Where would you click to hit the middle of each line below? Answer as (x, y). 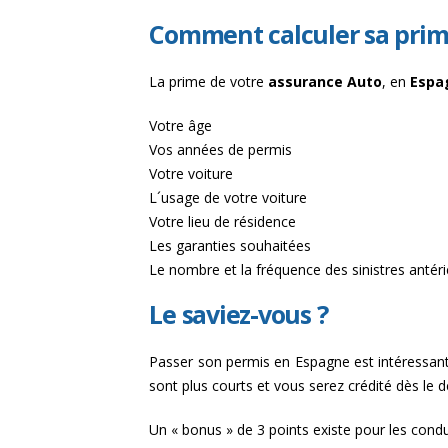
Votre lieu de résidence (223, 221)
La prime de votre (209, 81)
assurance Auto (325, 81)
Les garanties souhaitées (230, 245)
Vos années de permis (221, 149)
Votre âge (181, 125)
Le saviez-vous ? (238, 313)
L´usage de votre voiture (228, 197)
